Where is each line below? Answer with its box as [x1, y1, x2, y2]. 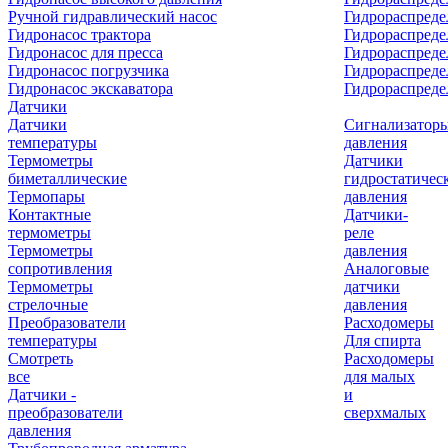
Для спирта [344, 332, 421, 349]
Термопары [8, 188, 85, 205]
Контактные [8, 206, 91, 223]
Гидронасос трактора [8, 26, 151, 43]
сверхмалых [344, 404, 426, 421]
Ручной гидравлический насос [8, 8, 217, 25]
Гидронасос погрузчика [8, 62, 169, 79]
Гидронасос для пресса [8, 44, 163, 61]
